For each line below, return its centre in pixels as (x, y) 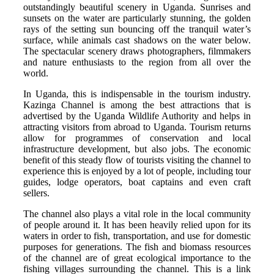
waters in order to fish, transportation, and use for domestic (137, 235)
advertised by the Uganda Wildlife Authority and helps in (137, 116)
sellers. (36, 193)
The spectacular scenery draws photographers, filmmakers (137, 51)
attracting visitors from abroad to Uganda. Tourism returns (137, 127)
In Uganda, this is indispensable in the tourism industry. (137, 94)
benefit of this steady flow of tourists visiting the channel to (137, 160)
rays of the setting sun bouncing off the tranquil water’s (137, 29)
